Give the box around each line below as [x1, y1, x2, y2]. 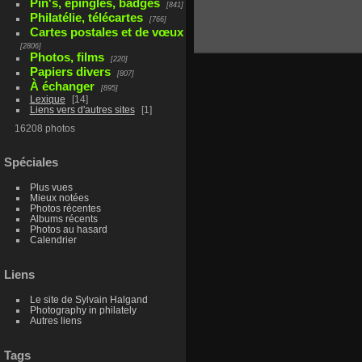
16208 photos [14, 122, 75, 133]
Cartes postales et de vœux [29, 24, 183, 39]
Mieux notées [29, 192, 89, 204]
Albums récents [29, 213, 98, 225]
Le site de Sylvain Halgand [29, 294, 148, 305]
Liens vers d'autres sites [29, 103, 135, 115]
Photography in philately [29, 305, 137, 316]
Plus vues [29, 182, 73, 193]
